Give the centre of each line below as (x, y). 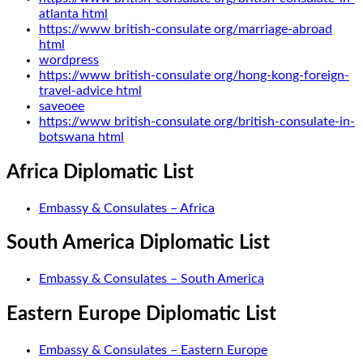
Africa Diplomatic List (100, 172)
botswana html (81, 137)
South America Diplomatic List (138, 243)
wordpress (69, 60)
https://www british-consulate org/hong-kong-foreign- (194, 75)
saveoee (62, 106)
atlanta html (73, 13)
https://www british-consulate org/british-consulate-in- (197, 121)
